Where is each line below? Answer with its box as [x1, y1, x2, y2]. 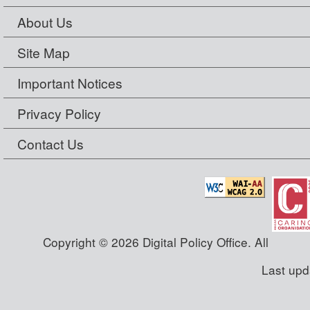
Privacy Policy [17, 104, 101, 123]
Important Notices [17, 73, 122, 93]
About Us [17, 12, 73, 32]
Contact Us [17, 134, 84, 154]
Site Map [17, 43, 70, 62]
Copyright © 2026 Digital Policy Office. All [42, 233, 268, 251]
